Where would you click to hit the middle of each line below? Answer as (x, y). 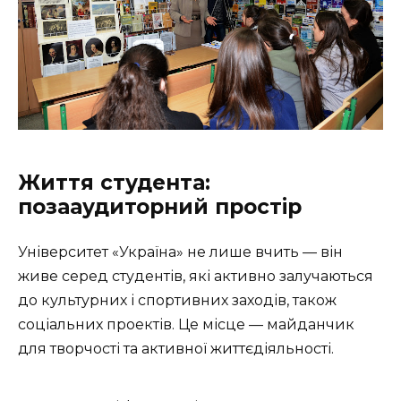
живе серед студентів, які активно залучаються (196, 276)
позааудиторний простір (160, 206)
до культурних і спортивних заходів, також (177, 300)
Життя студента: (114, 182)
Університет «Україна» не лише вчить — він (180, 252)
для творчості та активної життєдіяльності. (176, 348)
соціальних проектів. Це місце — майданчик (186, 324)
